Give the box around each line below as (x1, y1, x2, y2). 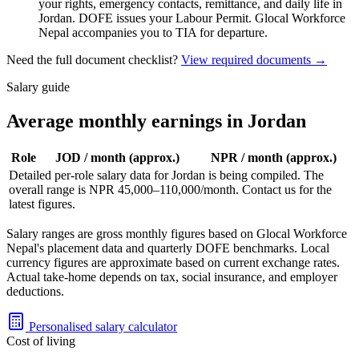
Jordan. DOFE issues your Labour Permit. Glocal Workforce (38, 11, 345, 26)
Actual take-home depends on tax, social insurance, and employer (6, 270, 337, 284)
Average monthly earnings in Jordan (6, 111, 306, 132)
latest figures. (9, 197, 75, 212)
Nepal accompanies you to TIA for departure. (38, 26, 268, 40)
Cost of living (6, 334, 75, 349)
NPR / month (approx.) (210, 151, 337, 165)
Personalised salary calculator (26, 320, 177, 334)
